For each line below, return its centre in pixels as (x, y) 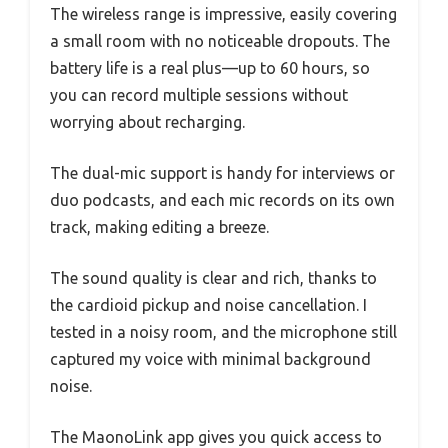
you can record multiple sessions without (199, 94)
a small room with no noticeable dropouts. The (220, 40)
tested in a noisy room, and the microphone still (223, 331)
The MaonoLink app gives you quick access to (216, 436)
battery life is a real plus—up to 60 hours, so (210, 67)
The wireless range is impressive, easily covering (223, 13)
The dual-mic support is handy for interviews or (222, 172)
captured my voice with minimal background (210, 358)
